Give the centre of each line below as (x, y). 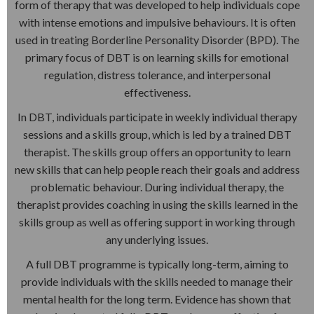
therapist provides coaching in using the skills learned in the (157, 204)
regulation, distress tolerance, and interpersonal (157, 74)
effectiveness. (157, 92)
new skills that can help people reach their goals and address (157, 169)
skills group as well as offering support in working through (157, 221)
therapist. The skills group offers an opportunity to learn (157, 151)
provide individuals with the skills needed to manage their (157, 281)
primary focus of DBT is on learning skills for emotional (157, 57)
